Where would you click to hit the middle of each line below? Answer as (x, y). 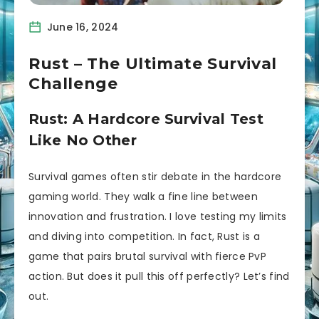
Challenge (73, 84)
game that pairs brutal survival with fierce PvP (148, 257)
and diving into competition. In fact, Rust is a (145, 237)
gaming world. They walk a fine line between (143, 197)
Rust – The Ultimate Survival (153, 64)
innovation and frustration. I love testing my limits (158, 217)
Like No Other (83, 140)
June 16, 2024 (81, 27)
